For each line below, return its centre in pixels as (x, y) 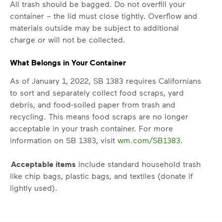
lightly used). (34, 187)
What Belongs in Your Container (68, 63)
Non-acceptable (39, 199)
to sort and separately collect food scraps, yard (97, 92)
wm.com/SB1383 (149, 140)
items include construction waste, (131, 199)
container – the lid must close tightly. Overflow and (104, 16)
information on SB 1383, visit (64, 140)
